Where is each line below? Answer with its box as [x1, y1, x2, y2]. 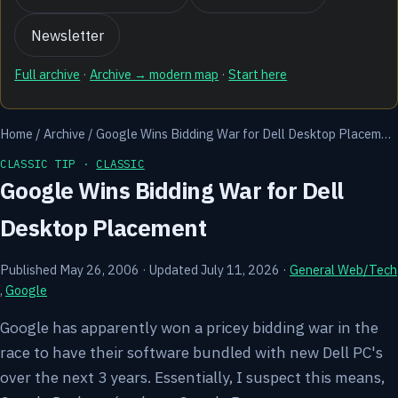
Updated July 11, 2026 [149, 260, 280, 278]
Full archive [14, 66, 81, 84]
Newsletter [30, 26, 104, 44]
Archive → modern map [90, 66, 219, 84]
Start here [228, 66, 288, 84]
